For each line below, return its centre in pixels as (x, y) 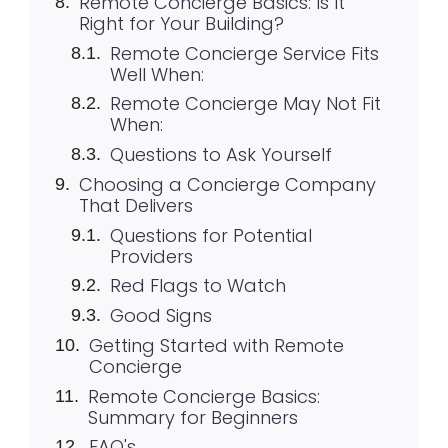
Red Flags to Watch (197, 286)
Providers (151, 256)
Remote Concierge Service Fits (244, 53)
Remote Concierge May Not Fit (245, 104)
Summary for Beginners (192, 417)
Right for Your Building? (181, 23)
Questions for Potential (210, 235)
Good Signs (160, 316)
